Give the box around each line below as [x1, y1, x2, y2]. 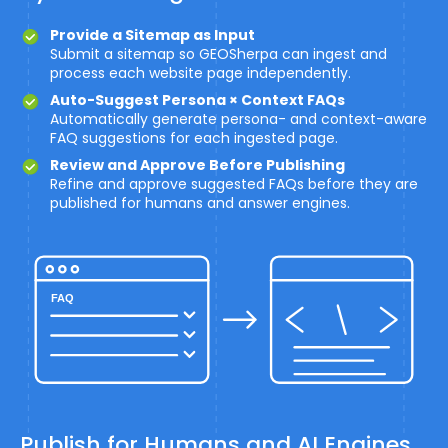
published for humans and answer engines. [50, 193, 350, 214]
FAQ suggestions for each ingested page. [50, 128, 338, 149]
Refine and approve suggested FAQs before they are [50, 174, 418, 195]
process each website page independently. [50, 63, 351, 84]
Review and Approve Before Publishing [50, 155, 345, 176]
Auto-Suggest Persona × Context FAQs [50, 90, 345, 111]
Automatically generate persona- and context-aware [50, 109, 427, 130]
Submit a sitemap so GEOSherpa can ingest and [50, 44, 387, 65]
